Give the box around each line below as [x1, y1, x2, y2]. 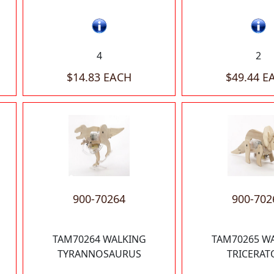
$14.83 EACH [67, 69, 131, 84]
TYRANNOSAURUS [57, 246, 141, 261]
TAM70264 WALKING [52, 232, 146, 246]
